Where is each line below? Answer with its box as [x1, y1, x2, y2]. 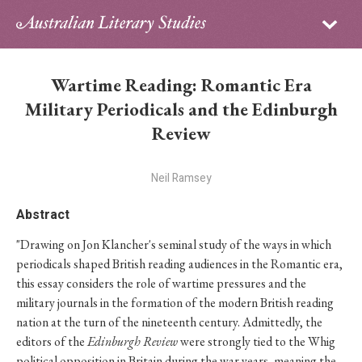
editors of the [16, 333, 87, 350]
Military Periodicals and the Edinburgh [24, 97, 338, 121]
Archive [16, 92, 57, 112]
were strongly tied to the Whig [178, 333, 335, 350]
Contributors [16, 175, 85, 194]
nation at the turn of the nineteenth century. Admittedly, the [16, 314, 322, 330]
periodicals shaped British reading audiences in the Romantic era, [16, 255, 343, 272]
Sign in [72, 11, 108, 30]
